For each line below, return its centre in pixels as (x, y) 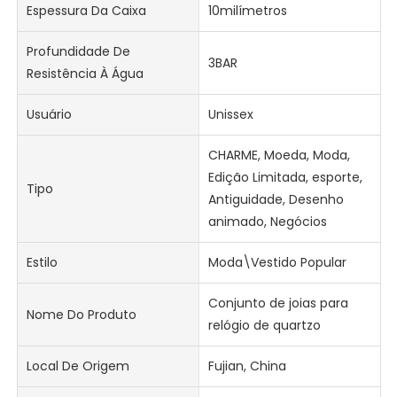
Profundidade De (79, 52)
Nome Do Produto (82, 314)
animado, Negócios (267, 222)
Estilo (43, 263)
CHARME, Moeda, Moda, (279, 156)
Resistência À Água (86, 74)
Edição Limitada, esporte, (285, 178)
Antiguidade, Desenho (276, 200)
